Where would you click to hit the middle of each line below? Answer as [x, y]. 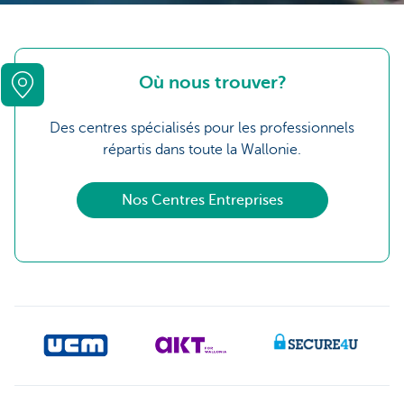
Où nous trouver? [213, 83]
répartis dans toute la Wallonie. [202, 150]
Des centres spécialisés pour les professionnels [202, 128]
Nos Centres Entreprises [202, 200]
